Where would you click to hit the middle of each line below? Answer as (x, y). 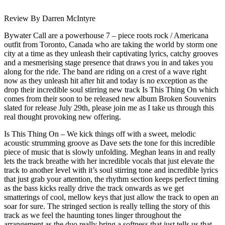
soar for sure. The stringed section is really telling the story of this (107, 206)
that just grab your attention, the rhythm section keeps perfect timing (111, 179)
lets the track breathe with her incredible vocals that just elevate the (109, 161)
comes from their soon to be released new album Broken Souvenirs (110, 98)
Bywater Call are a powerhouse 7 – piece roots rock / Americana (106, 35)
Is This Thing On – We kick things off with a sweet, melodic (100, 134)
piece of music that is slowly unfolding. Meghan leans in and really (110, 152)
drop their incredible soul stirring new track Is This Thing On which (111, 89)
